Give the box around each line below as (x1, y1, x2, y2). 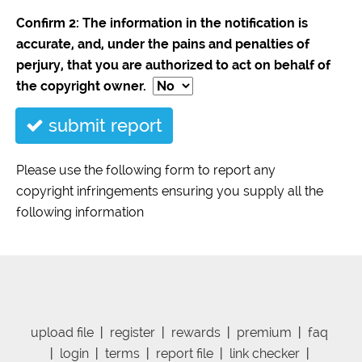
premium (237, 325, 292, 340)
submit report (44, 115, 162, 136)
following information (16, 204, 144, 220)
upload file (31, 325, 94, 340)
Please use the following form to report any (16, 162, 276, 178)
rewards (171, 325, 221, 340)
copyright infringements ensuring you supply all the (16, 183, 323, 199)
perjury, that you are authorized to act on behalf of (16, 57, 330, 73)
